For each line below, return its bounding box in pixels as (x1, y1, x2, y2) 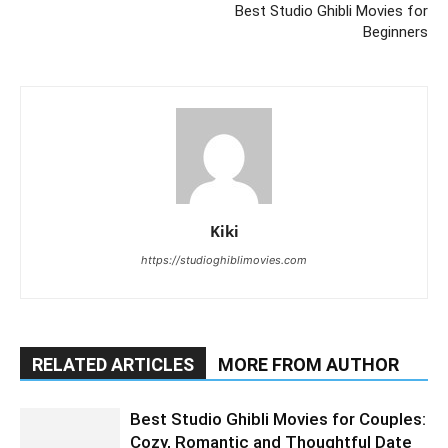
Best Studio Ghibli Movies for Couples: (130, 408, 426, 429)
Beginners (363, 22, 428, 41)
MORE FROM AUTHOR (218, 353, 399, 375)
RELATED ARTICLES (32, 353, 194, 375)
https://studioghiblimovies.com (141, 252, 307, 267)
